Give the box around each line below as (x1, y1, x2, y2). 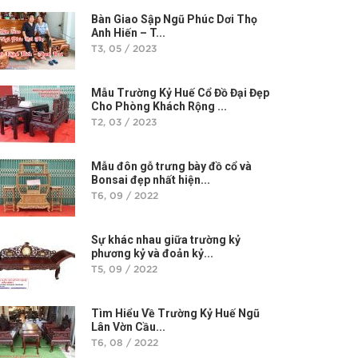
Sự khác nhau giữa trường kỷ (91, 233, 241, 246)
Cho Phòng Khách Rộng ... (91, 100, 227, 113)
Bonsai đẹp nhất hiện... (91, 173, 210, 186)
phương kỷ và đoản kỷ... (91, 247, 213, 260)
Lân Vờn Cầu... (91, 320, 165, 333)
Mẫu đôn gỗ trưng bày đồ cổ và (91, 160, 252, 173)
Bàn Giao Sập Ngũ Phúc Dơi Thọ (91, 13, 257, 26)
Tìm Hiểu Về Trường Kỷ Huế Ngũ (91, 307, 260, 320)
